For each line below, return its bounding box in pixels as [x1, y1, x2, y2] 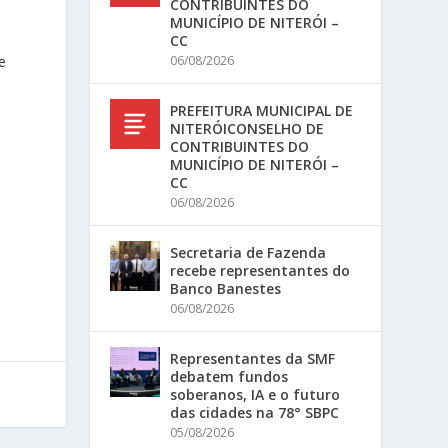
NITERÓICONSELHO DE [170, 119, 325, 138]
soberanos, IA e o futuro [170, 385, 341, 404]
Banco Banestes [170, 279, 282, 298]
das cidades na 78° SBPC [170, 403, 340, 422]
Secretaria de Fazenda [170, 243, 327, 262]
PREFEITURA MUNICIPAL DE [170, 101, 354, 120]
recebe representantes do [170, 261, 351, 280]
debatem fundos [170, 367, 289, 386]
